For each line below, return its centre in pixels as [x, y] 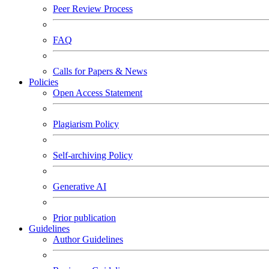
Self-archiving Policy [93, 155]
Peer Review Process [93, 9]
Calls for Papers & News [100, 71]
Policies [44, 82]
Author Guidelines [88, 239]
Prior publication [84, 218]
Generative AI [80, 186]
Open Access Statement [98, 93]
